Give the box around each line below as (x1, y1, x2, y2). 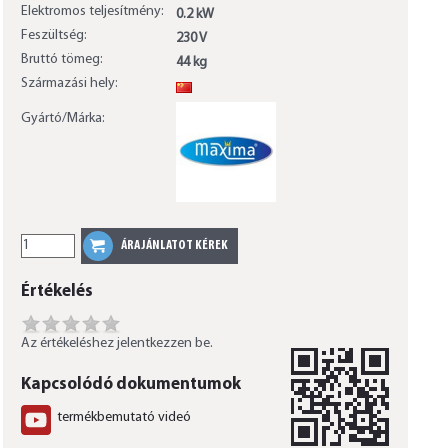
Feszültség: (20, 28, 87, 44)
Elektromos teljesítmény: (20, 4, 164, 20)
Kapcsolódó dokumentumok (20, 376, 241, 394)
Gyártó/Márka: (20, 111, 105, 127)
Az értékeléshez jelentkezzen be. (20, 336, 213, 352)
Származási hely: (20, 76, 118, 92)
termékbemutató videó (56, 410, 191, 426)
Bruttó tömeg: (20, 52, 103, 68)
